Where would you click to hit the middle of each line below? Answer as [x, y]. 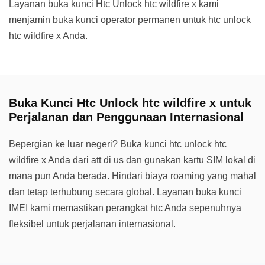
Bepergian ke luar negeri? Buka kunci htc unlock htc [118, 144]
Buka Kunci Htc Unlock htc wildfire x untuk [130, 103]
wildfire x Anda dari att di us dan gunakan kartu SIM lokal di [132, 160]
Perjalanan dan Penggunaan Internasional [126, 117]
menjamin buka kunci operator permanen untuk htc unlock [130, 20]
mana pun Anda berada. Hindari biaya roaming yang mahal [132, 176]
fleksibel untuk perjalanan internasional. [92, 224]
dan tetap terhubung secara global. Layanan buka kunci [125, 192]
